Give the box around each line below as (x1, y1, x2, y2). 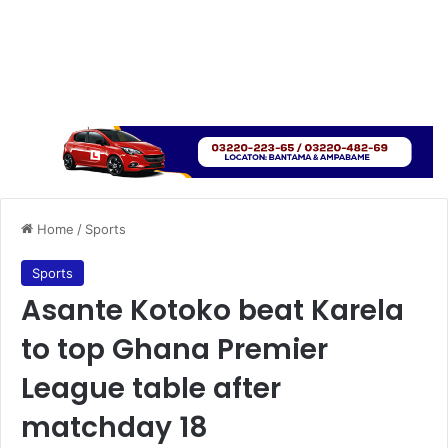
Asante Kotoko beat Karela (21, 290, 404, 330)
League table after (21, 368, 281, 408)
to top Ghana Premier (21, 329, 328, 369)
